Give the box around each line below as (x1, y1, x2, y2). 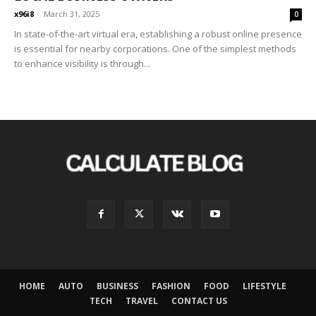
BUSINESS (96, 280, 138, 293)
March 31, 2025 (44, 8, 99, 19)
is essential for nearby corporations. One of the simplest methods (14, 42, 296, 55)
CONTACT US (171, 295, 227, 308)
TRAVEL (125, 295, 158, 308)
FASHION (151, 280, 190, 293)
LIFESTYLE (242, 280, 286, 293)
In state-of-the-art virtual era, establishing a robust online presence (14, 27, 302, 40)
